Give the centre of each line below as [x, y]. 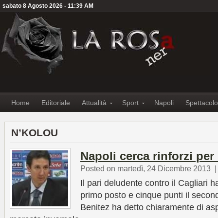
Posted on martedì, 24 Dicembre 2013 [145, 168]
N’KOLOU [35, 133]
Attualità [94, 103]
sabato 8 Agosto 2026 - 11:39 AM [48, 6]
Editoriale [56, 103]
